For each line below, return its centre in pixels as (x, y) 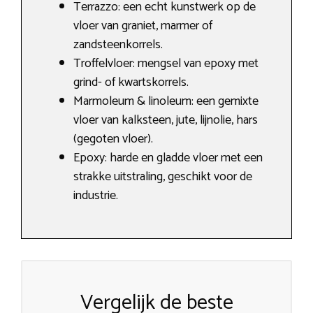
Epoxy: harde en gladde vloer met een (168, 158)
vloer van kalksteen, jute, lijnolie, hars (166, 121)
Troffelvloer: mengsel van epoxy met (166, 64)
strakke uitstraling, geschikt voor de (163, 177)
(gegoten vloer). (113, 139)
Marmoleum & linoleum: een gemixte (166, 102)
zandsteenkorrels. (118, 45)
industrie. (96, 196)
